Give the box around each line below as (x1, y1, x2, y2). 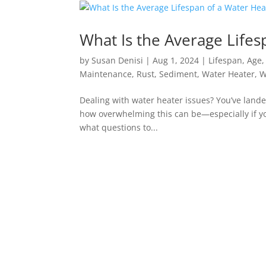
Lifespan (208, 54, 243, 66)
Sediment (159, 68, 198, 80)
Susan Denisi (91, 54, 144, 66)
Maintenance (80, 68, 132, 80)
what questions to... (80, 121, 159, 133)
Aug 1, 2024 (153, 54, 199, 66)
